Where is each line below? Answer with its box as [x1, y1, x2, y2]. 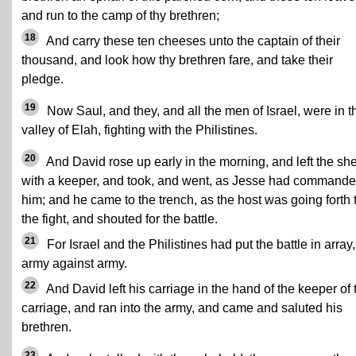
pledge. [21, 72, 64, 86]
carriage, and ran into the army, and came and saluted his [21, 301, 342, 315]
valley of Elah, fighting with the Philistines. [21, 123, 257, 137]
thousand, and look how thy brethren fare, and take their [21, 53, 333, 67]
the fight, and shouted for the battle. [21, 212, 218, 226]
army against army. [21, 257, 127, 270]
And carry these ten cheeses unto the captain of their [44, 34, 340, 48]
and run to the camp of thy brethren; [21, 9, 219, 22]
